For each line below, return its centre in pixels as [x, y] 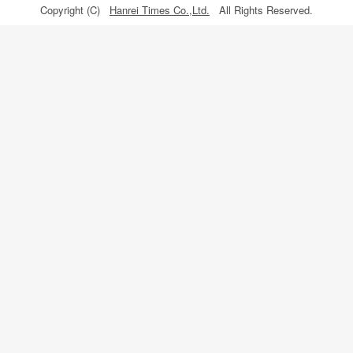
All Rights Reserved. [261, 10]
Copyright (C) [75, 10]
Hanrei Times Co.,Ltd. [160, 10]
